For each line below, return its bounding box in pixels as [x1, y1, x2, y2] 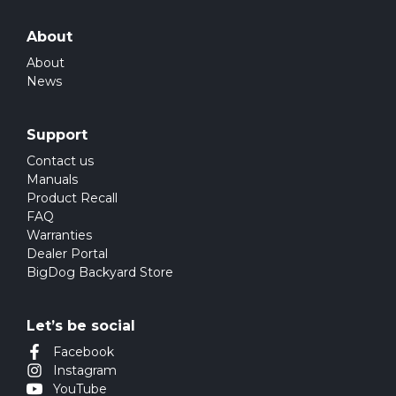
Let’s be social [27, 316, 135, 334]
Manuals [27, 171, 78, 187]
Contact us [27, 152, 94, 169]
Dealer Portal [27, 245, 108, 262]
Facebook [53, 343, 114, 360]
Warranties [27, 226, 92, 243]
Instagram [53, 362, 117, 378]
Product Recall [27, 189, 118, 206]
